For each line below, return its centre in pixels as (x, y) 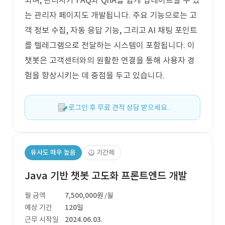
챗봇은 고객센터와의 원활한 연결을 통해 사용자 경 (110, 60)
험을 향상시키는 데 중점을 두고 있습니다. (95, 75)
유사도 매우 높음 (53, 152)
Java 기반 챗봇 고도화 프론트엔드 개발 (106, 176)
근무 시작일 (42, 219)
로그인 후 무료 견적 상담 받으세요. (119, 107)
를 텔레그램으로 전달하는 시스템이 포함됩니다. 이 (110, 45)
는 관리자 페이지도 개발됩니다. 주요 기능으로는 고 (111, 15)
